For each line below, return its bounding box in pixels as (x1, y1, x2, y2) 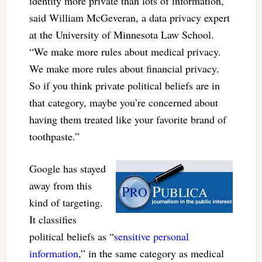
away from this (29, 178, 92, 193)
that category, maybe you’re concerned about (29, 95, 218, 110)
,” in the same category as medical (78, 246, 224, 261)
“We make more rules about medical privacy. (29, 44, 221, 59)
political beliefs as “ (29, 229, 114, 244)
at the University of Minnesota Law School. (29, 27, 214, 42)
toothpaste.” (29, 129, 80, 144)
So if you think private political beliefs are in (29, 78, 220, 93)
